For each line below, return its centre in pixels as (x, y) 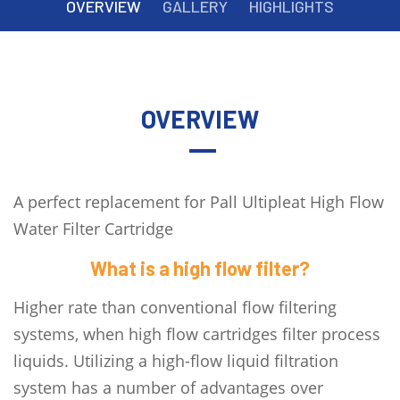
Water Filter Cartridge (93, 228)
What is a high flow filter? (200, 267)
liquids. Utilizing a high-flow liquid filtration (176, 360)
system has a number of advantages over (168, 387)
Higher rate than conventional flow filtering (175, 307)
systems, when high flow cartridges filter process (197, 333)
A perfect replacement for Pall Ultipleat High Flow (199, 201)
